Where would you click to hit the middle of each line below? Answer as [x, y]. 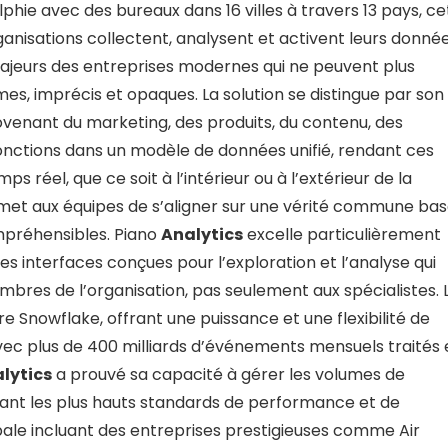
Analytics [202, 234]
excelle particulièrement [342, 234]
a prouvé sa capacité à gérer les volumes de [228, 374]
